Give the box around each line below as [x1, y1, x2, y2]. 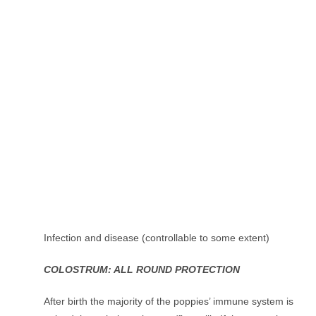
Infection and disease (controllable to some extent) [44, 232, 270, 244]
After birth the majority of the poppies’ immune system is [44, 296, 294, 308]
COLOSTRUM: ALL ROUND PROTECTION [44, 264, 241, 276]
